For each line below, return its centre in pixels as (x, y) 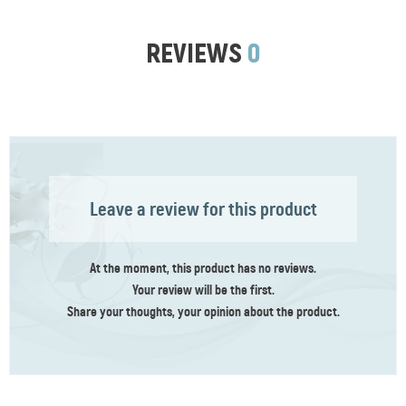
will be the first (233, 289)
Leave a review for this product (203, 208)
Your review (163, 289)
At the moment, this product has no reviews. (203, 267)
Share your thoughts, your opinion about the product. (203, 311)
